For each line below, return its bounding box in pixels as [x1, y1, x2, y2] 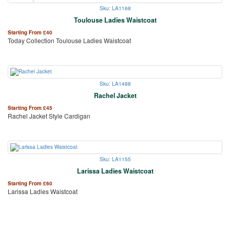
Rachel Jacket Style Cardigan [8, 111, 90, 120]
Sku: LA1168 [99, 4, 131, 12]
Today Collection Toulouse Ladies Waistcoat [8, 35, 131, 45]
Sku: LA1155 [99, 155, 131, 163]
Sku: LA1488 [99, 79, 131, 87]
